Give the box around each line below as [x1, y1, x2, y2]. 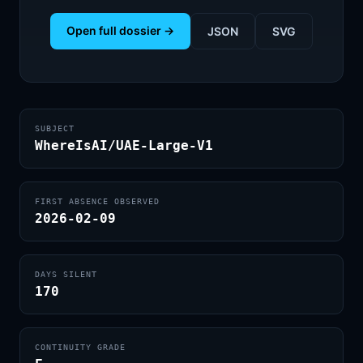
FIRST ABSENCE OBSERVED [35, 197, 160, 206]
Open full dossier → [66, 23, 174, 37]
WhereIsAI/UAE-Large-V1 [35, 138, 213, 153]
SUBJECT [35, 124, 75, 133]
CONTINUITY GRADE [35, 343, 126, 352]
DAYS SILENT [35, 270, 97, 279]
